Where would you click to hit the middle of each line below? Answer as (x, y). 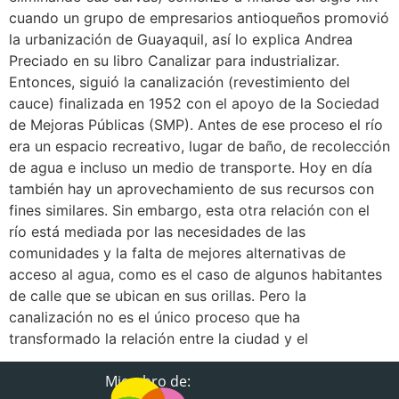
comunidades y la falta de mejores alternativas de (177, 252)
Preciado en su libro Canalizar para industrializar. (174, 60)
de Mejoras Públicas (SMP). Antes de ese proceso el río (196, 124)
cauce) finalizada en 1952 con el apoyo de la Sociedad (194, 103)
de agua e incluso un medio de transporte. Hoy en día (191, 167)
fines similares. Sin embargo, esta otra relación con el (189, 210)
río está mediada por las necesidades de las (157, 231)
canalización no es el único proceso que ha (155, 317)
